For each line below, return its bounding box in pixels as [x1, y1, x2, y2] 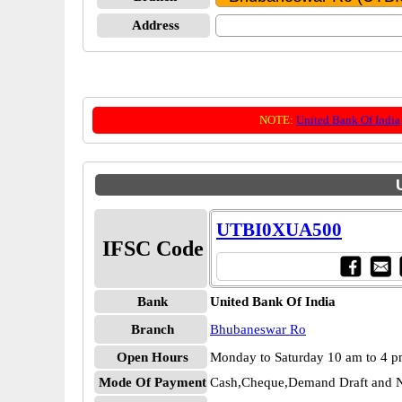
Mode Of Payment [99, 375, 206, 389]
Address [131, 18, 179, 32]
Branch [131, 322, 174, 336]
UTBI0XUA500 [216, 219, 342, 240]
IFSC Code [101, 237, 204, 260]
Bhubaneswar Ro [210, 322, 306, 336]
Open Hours [117, 350, 188, 364]
